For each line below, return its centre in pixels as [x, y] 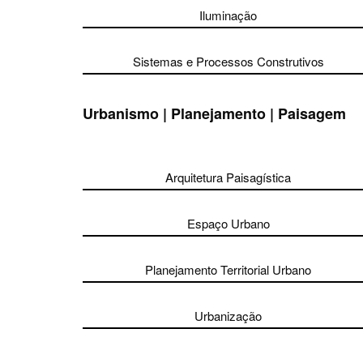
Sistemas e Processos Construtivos [228, 61]
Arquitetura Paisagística [228, 177]
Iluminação [228, 15]
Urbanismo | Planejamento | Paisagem [214, 113]
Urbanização [228, 316]
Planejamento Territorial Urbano [228, 269]
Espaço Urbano [228, 223]
